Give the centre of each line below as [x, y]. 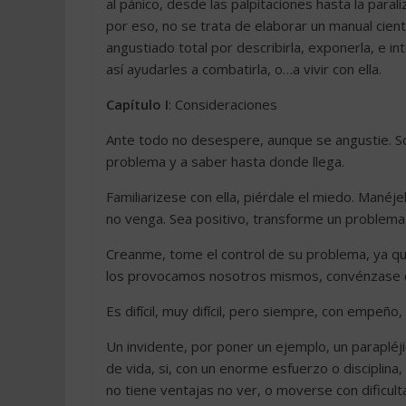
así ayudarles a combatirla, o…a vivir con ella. [244, 69]
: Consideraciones [223, 104]
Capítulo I [137, 104]
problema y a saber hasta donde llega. [225, 161]
